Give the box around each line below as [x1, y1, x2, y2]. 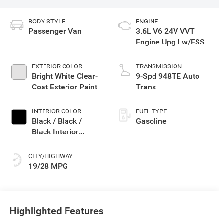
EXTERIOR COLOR [31, 62, 82, 70]
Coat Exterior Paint [31, 82, 97, 91]
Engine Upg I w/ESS [136, 37, 205, 46]
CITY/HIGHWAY [28, 152, 73, 160]
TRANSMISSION [136, 62, 182, 70]
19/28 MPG [28, 161, 68, 171]
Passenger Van [28, 26, 82, 36]
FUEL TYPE [136, 107, 167, 115]
